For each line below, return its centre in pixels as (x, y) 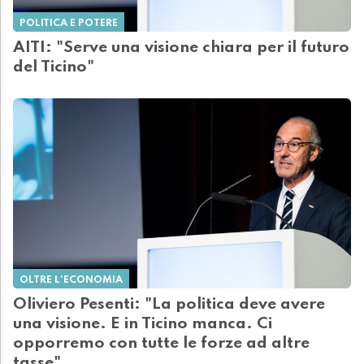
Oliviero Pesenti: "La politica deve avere (169, 305)
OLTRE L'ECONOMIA (71, 280)
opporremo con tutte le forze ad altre (161, 344)
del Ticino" (54, 68)
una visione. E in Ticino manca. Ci (143, 325)
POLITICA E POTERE (69, 24)
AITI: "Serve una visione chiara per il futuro (181, 48)
